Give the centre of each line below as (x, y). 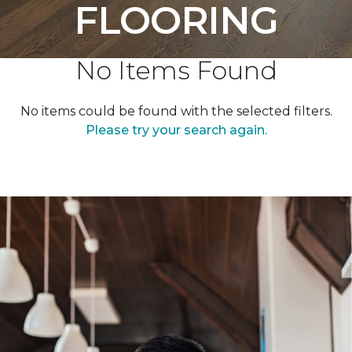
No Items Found (176, 70)
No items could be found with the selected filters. (176, 111)
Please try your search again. (176, 130)
